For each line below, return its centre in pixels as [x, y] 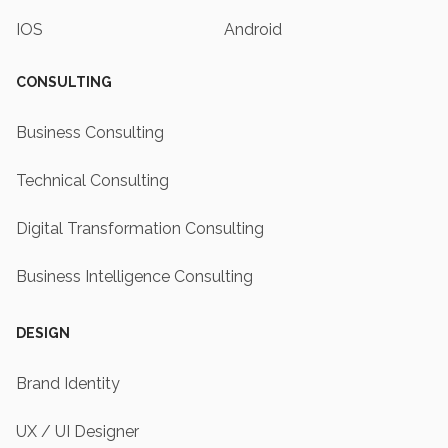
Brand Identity [68, 384]
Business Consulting [90, 133]
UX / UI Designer [77, 432]
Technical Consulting [92, 181]
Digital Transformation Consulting [140, 229]
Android [253, 30]
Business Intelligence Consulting [134, 277]
